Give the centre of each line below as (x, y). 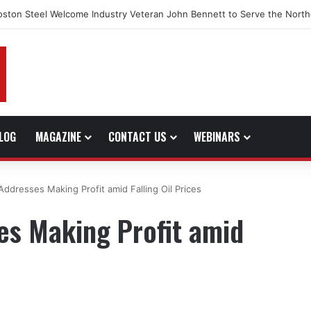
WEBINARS (217, 136)
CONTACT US (137, 136)
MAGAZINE (58, 136)
